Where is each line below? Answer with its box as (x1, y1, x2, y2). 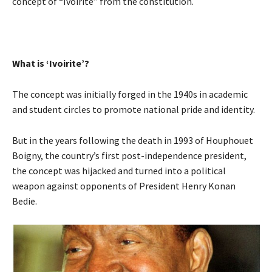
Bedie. (12, 194, 37, 207)
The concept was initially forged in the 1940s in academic (12, 87, 248, 100)
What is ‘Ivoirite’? (12, 56, 89, 69)
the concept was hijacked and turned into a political (12, 164, 226, 177)
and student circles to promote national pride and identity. (12, 103, 255, 115)
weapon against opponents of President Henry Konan (12, 179, 236, 192)
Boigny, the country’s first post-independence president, (12, 149, 246, 161)
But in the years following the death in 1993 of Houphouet (12, 134, 253, 146)
